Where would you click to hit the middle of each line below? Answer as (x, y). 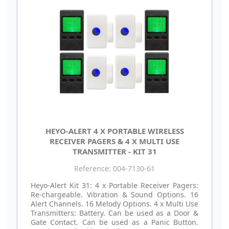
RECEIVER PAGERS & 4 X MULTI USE (114, 141)
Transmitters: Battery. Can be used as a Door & (114, 213)
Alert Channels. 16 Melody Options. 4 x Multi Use (114, 203)
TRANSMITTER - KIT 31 (114, 151)
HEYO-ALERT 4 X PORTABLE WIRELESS (114, 131)
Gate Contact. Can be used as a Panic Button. (114, 222)
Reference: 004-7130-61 (114, 168)
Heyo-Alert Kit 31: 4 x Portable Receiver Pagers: (114, 185)
